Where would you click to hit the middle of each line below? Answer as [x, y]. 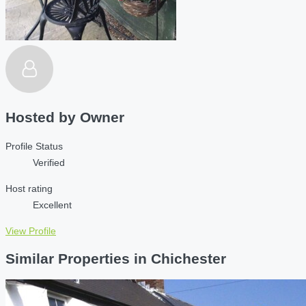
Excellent [52, 205]
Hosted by [43, 117]
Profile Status [34, 146]
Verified [49, 162]
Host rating [29, 188]
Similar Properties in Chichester [116, 259]
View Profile [31, 231]
